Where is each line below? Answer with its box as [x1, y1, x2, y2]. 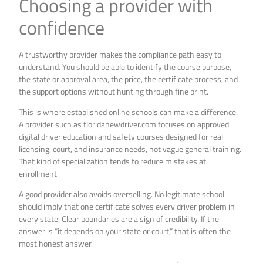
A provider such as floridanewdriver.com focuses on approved [19, 118, 230, 131]
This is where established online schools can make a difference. [19, 106, 238, 119]
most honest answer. [19, 237, 93, 250]
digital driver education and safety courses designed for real [19, 130, 224, 143]
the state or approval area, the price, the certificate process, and [19, 72, 238, 85]
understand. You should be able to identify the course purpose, [19, 60, 232, 73]
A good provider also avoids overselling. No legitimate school [19, 188, 225, 201]
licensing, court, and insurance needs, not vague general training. [19, 143, 242, 156]
